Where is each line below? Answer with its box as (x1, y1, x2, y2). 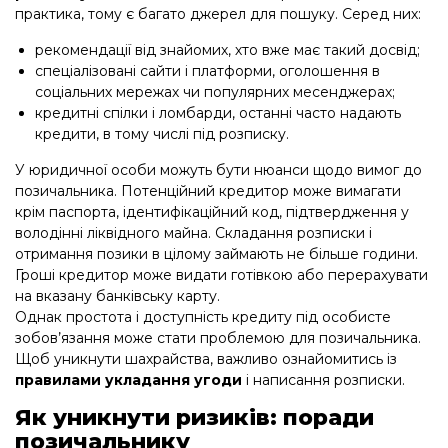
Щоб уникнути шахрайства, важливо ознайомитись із (15, 349, 397, 368)
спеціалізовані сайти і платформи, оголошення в (35, 61, 380, 80)
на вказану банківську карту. (15, 286, 220, 305)
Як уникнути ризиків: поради (15, 403, 374, 431)
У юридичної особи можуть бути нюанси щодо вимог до (15, 160, 422, 179)
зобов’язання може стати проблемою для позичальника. (15, 328, 421, 347)
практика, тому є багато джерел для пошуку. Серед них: (15, 4, 421, 23)
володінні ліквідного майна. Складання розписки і (15, 223, 372, 242)
